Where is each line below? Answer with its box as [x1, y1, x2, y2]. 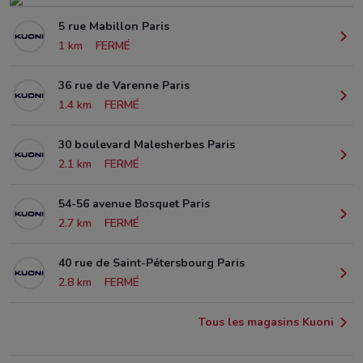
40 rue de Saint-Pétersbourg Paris [58, 254, 245, 271]
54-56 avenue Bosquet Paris [58, 195, 210, 211]
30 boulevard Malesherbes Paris [58, 136, 235, 152]
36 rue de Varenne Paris [58, 77, 190, 93]
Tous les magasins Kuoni [199, 314, 334, 330]
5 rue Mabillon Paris [58, 18, 169, 34]
